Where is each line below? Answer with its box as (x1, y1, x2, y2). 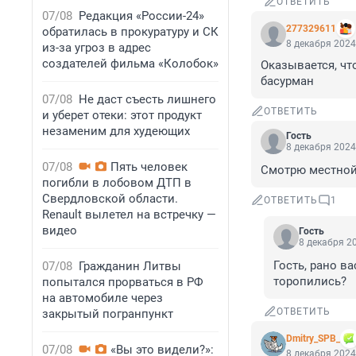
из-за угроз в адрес (42, 41, 151, 55)
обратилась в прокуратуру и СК (42, 25, 219, 39)
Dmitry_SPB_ (286, 333, 340, 345)
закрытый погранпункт (42, 307, 173, 321)
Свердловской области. (42, 192, 178, 206)
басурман (261, 74, 314, 89)
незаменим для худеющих (42, 124, 190, 138)
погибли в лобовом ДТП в (42, 176, 192, 190)
